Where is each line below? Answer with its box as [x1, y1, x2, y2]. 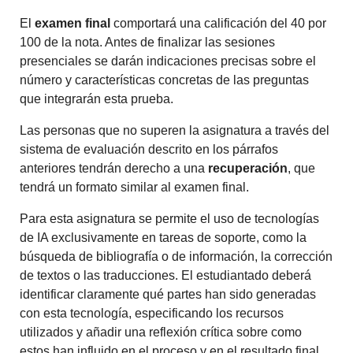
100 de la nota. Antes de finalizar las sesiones [20, 35, 276, 50]
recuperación [208, 162, 288, 176]
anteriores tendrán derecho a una [20, 162, 209, 176]
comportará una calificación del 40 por [110, 17, 327, 31]
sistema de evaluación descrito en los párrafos [20, 143, 279, 157]
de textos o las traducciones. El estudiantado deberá [20, 269, 312, 283]
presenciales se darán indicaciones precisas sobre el [20, 54, 317, 69]
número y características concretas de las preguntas [20, 73, 310, 87]
